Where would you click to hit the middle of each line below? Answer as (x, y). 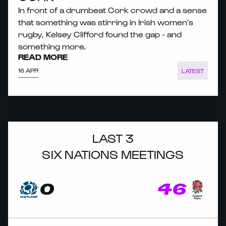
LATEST (192, 70)
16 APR (28, 70)
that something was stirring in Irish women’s (106, 22)
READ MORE (43, 56)
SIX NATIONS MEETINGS (113, 154)
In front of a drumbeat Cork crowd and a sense (112, 10)
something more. (52, 46)
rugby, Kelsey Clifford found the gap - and (100, 34)
